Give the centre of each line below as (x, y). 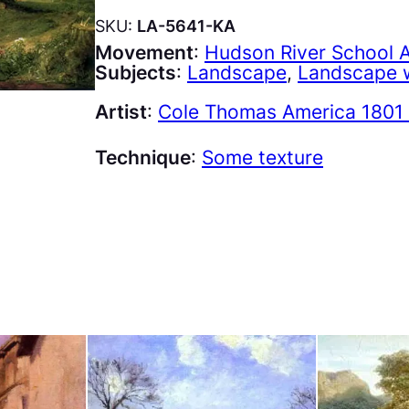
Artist (121, 111)
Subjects (136, 72)
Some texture (262, 158)
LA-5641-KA (186, 25)
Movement (144, 52)
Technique (143, 158)
